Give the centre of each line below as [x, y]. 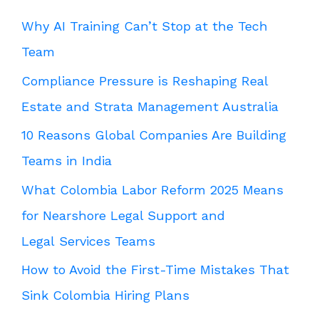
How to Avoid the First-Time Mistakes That [155, 270]
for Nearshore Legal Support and [123, 215]
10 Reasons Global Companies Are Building [154, 135]
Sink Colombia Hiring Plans [105, 296]
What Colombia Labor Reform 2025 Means [152, 189]
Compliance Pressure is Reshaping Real [145, 80]
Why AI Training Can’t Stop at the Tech [145, 26]
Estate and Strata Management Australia [150, 106]
